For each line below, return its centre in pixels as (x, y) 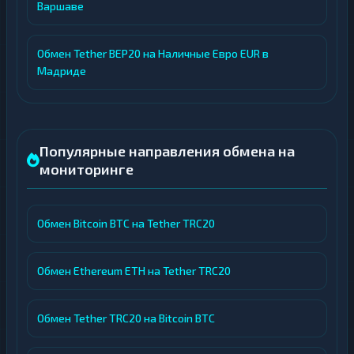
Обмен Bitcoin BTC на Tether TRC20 (126, 223)
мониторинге (87, 169)
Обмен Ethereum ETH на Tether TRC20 (134, 271)
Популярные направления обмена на (167, 151)
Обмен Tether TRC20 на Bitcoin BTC (126, 318)
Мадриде (62, 71)
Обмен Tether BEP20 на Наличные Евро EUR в (153, 53)
